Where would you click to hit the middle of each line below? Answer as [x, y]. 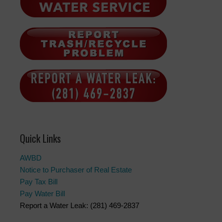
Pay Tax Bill [39, 182]
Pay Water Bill [42, 194]
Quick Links [40, 139]
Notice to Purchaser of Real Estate [76, 170]
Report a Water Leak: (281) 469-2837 [80, 206]
